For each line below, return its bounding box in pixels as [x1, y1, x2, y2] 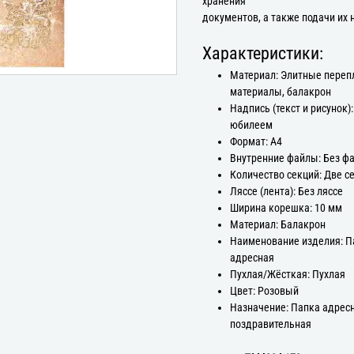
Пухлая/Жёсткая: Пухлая [230, 267, 346, 281]
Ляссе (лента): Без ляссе [230, 184, 344, 198]
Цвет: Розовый [230, 284, 299, 298]
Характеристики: [202, 43, 323, 63]
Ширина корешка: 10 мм [230, 201, 343, 215]
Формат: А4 [230, 134, 283, 149]
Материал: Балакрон [230, 217, 326, 232]
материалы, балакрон [230, 85, 332, 99]
